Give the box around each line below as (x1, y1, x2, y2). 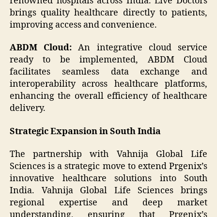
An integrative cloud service (72, 42, 208, 54)
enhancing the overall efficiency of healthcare (10, 91, 207, 102)
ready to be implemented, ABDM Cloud (10, 54, 207, 66)
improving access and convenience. (10, 19, 157, 31)
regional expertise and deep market (10, 197, 207, 209)
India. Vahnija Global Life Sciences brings (10, 185, 207, 197)
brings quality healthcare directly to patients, (10, 7, 207, 18)
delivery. (10, 103, 46, 114)
